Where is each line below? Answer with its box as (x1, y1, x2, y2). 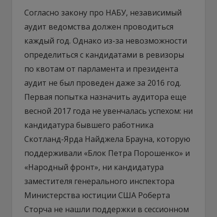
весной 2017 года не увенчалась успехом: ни (24, 105, 193, 116)
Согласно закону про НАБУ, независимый (24, 7, 182, 18)
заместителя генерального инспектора (24, 175, 174, 186)
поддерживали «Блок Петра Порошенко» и (24, 147, 190, 158)
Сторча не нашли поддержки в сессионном (24, 203, 189, 215)
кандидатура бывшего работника (24, 119, 154, 130)
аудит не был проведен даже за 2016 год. (24, 77, 181, 88)
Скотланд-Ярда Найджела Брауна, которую (24, 133, 190, 144)
